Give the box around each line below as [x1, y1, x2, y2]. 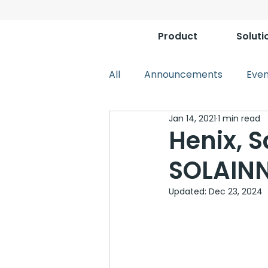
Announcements [144, 68, 223, 81]
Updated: [169, 185, 209, 197]
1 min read [218, 112, 260, 124]
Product [158, 29, 197, 43]
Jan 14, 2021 [169, 112, 216, 124]
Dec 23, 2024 [209, 185, 263, 197]
